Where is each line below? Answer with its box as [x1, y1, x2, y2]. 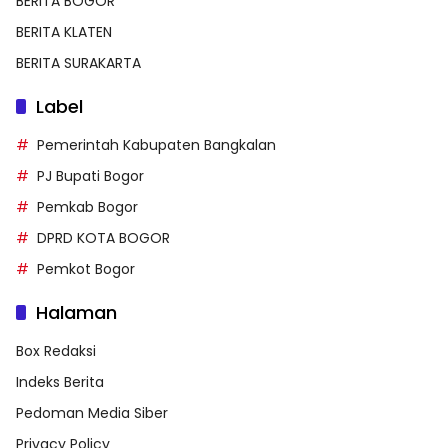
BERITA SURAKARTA [16, 52, 141, 73]
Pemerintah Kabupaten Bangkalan [37, 134, 276, 155]
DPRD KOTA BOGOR [37, 227, 170, 248]
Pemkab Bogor [37, 196, 138, 217]
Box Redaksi [16, 340, 96, 361]
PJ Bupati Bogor [37, 165, 144, 186]
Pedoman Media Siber [16, 402, 168, 423]
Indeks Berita [16, 371, 104, 392]
